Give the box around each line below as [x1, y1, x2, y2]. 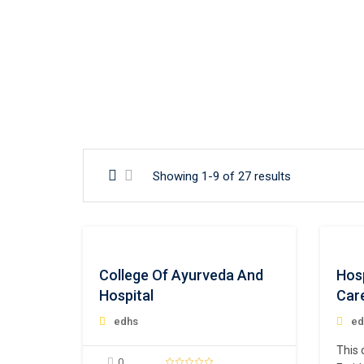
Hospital [99, 287, 154, 305]
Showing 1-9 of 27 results [153, 169, 291, 184]
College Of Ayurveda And [99, 266, 263, 284]
